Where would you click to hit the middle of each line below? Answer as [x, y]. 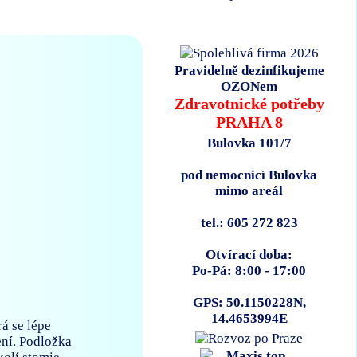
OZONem [249, 87]
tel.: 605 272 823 [249, 223]
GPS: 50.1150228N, [249, 303]
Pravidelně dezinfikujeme [249, 71]
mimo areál [249, 191]
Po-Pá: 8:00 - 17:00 [249, 271]
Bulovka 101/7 [249, 143]
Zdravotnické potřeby [249, 104]
